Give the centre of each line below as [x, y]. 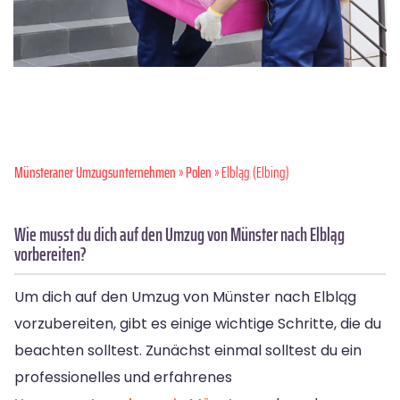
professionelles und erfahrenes [123, 377]
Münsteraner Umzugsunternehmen [95, 172]
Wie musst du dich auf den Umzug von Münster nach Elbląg [179, 234]
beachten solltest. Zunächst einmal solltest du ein [188, 350]
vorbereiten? [50, 254]
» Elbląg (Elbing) [250, 172]
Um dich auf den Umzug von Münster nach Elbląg [185, 296]
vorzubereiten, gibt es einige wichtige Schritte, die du [198, 323]
